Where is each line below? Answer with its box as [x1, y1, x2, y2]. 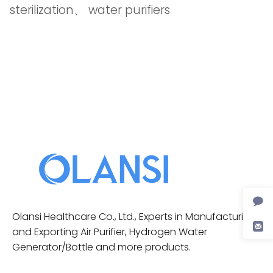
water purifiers [88, 1, 170, 18]
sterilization [10, 1, 74, 18]
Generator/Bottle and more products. [12, 240, 191, 255]
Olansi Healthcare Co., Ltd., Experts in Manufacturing [12, 210, 256, 224]
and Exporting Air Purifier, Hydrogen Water [12, 225, 207, 239]
